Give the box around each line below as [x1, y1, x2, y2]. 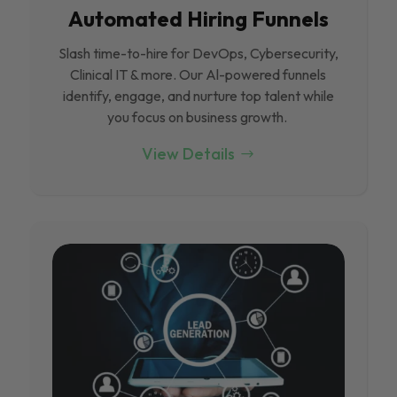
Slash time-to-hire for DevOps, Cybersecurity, [58, 44, 339, 63]
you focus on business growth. [106, 108, 290, 127]
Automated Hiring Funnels [67, 5, 329, 33]
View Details [141, 144, 235, 165]
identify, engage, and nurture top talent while [62, 87, 334, 105]
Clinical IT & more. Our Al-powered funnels [70, 66, 327, 84]
